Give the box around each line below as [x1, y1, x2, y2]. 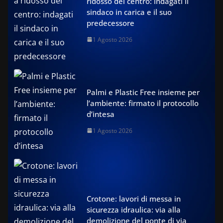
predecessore [87, 17, 134, 28]
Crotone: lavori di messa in [87, 193, 181, 204]
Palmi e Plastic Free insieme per [87, 87, 200, 97]
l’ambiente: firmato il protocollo [87, 98, 199, 108]
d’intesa [87, 109, 114, 119]
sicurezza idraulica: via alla [87, 204, 181, 215]
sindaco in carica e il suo [87, 6, 172, 17]
